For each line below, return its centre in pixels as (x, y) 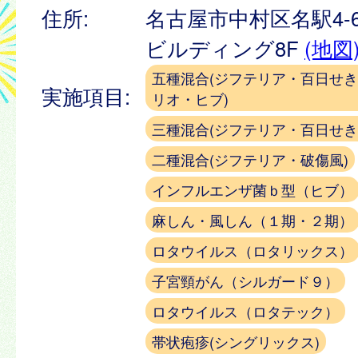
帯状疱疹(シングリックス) (236, 341)
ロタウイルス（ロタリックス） (253, 250)
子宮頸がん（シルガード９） (245, 280)
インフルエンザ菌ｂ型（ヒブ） (253, 189)
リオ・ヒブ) (190, 98)
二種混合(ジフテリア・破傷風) (250, 159)
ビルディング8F (225, 48)
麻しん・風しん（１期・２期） (253, 219)
